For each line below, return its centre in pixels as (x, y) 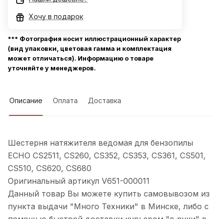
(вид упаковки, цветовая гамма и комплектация (90, 49)
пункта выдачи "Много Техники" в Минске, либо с (108, 207)
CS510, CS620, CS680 (50, 168)
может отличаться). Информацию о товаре (81, 58)
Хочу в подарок (56, 17)
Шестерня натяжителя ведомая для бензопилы (100, 143)
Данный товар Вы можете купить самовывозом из (109, 194)
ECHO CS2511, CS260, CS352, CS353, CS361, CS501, (107, 156)
